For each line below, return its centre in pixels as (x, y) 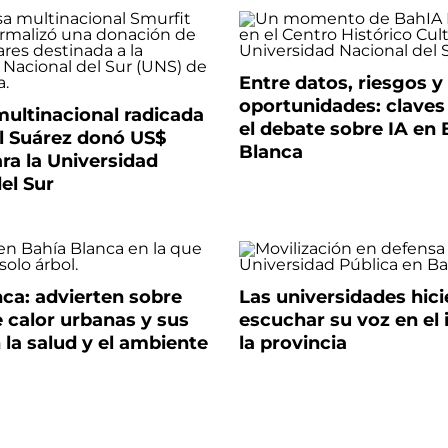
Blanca (270, 152)
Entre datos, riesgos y (340, 83)
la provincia (292, 343)
